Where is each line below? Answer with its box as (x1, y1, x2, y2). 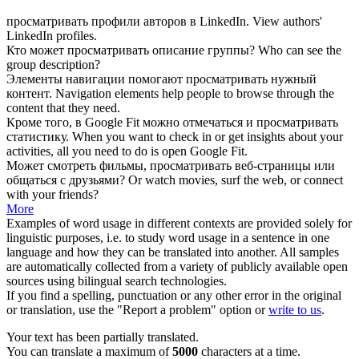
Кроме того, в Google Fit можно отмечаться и (6, 115, 256, 130)
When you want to (72, 130, 169, 144)
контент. (6, 87, 52, 101)
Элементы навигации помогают (6, 72, 186, 87)
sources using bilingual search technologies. (6, 274, 227, 288)
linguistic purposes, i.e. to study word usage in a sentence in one (6, 231, 329, 245)
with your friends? (6, 188, 99, 202)
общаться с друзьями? (6, 173, 125, 188)
